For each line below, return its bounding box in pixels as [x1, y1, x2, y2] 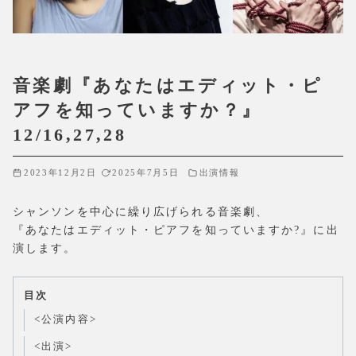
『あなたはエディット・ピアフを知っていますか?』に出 [13, 224, 339, 237]
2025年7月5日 [112, 168, 180, 178]
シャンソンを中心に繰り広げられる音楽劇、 [13, 206, 269, 219]
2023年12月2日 [23, 168, 97, 178]
